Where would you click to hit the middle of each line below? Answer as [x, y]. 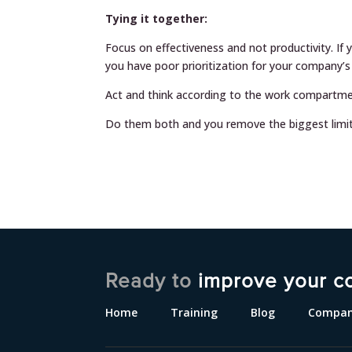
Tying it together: [157, 18]
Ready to [152, 281]
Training [194, 312]
